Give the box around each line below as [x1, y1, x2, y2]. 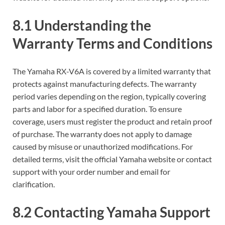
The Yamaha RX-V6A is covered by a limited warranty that [13, 66, 211, 76]
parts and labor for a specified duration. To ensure [13, 104, 182, 114]
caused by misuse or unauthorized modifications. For [13, 142, 193, 152]
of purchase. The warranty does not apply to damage [13, 129, 192, 139]
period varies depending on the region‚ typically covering [13, 91, 206, 101]
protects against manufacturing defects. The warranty [13, 79, 196, 89]
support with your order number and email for [13, 167, 170, 177]
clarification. [13, 179, 55, 189]
